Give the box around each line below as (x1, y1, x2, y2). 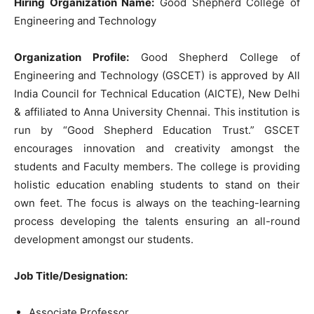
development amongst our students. (14, 233, 193, 246)
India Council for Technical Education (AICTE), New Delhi (14, 87, 300, 100)
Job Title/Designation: (14, 269, 128, 282)
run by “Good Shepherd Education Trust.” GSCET (14, 123, 300, 137)
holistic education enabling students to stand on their (14, 178, 300, 191)
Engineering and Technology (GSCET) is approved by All (14, 69, 300, 82)
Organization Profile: (14, 50, 129, 64)
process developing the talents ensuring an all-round (14, 214, 300, 228)
